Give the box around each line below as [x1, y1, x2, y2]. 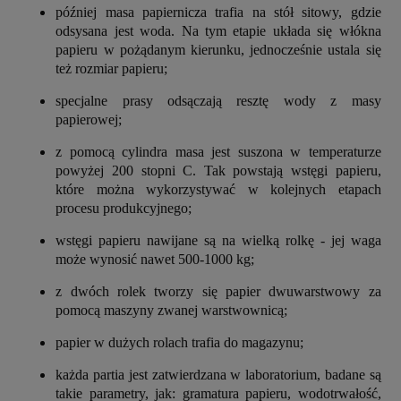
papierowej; [55, 111, 123, 127]
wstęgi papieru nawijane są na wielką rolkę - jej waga [55, 232, 381, 248]
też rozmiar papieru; [55, 60, 168, 76]
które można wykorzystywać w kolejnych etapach [55, 181, 381, 197]
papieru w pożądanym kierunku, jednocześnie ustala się [55, 41, 381, 57]
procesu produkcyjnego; [55, 200, 192, 216]
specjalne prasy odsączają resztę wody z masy [55, 92, 381, 108]
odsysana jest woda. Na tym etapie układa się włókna [55, 22, 381, 38]
